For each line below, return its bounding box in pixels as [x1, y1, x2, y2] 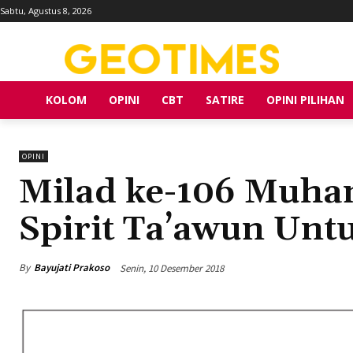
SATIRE [206, 91, 244, 107]
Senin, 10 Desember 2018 [120, 261, 224, 275]
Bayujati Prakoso [34, 261, 110, 275]
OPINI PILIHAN [266, 91, 344, 107]
